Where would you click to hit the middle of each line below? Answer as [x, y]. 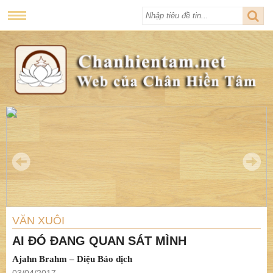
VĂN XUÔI [38, 221]
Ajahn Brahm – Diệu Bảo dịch [72, 259]
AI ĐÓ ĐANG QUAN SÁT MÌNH [99, 241]
